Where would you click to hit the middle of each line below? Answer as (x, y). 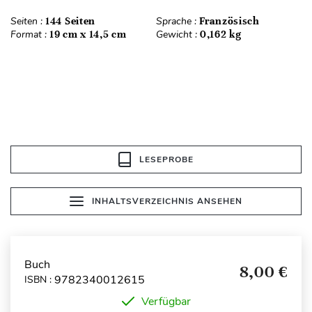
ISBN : (39, 280)
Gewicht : (178, 34)
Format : (30, 34)
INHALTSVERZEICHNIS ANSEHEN (167, 201)
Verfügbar (166, 301)
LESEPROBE (166, 159)
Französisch (229, 21)
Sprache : (178, 21)
